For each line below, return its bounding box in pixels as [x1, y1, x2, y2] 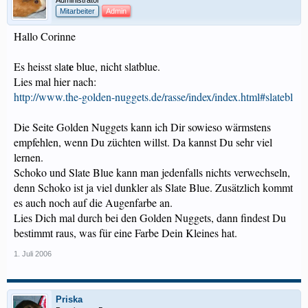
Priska [56, 294, 82, 305]
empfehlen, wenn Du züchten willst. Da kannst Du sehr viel [14, 135, 272, 149]
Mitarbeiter [60, 7, 95, 15]
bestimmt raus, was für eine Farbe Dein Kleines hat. [14, 225, 237, 240]
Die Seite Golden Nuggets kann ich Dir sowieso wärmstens [14, 120, 271, 134]
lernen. [14, 150, 43, 164]
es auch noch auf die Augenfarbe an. [14, 195, 173, 210]
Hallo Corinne [14, 29, 76, 43]
